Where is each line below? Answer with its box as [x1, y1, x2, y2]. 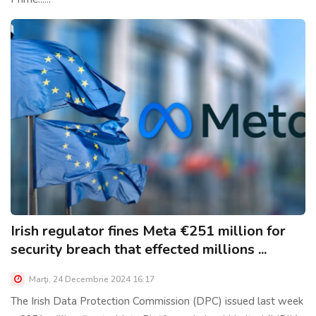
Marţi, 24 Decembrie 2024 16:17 [27, 273, 154, 285]
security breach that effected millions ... [11, 239, 267, 259]
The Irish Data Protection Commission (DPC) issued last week [11, 293, 303, 308]
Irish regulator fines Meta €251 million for [11, 221, 286, 241]
